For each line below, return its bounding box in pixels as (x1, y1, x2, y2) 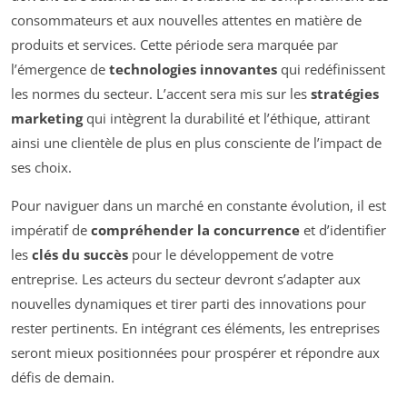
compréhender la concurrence (91, 221, 300, 240)
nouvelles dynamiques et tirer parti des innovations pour (11, 294, 366, 313)
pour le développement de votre (128, 245, 333, 264)
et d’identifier (300, 221, 386, 240)
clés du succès (32, 245, 128, 264)
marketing (11, 109, 83, 128)
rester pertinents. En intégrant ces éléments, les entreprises (11, 319, 380, 338)
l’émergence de (11, 60, 109, 79)
